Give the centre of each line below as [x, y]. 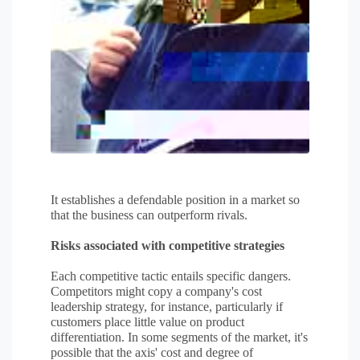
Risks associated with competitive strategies [168, 245]
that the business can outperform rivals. [149, 215]
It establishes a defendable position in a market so [175, 200]
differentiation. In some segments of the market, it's [179, 337]
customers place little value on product [147, 322]
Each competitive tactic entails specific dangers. [171, 276]
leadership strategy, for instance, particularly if [167, 307]
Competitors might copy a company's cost [156, 291]
